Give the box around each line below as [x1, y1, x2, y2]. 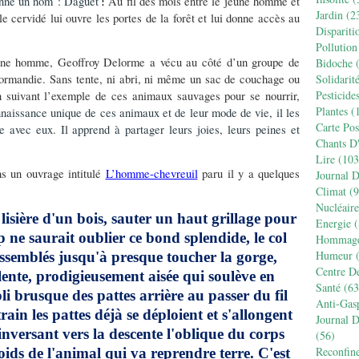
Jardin [316, 7, 343, 22]
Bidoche [316, 55, 353, 71]
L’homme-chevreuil [105, 166, 198, 181]
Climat [316, 184, 346, 199]
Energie [316, 216, 351, 231]
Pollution [316, 39, 357, 54]
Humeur [316, 248, 353, 263]
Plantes [316, 103, 348, 119]
